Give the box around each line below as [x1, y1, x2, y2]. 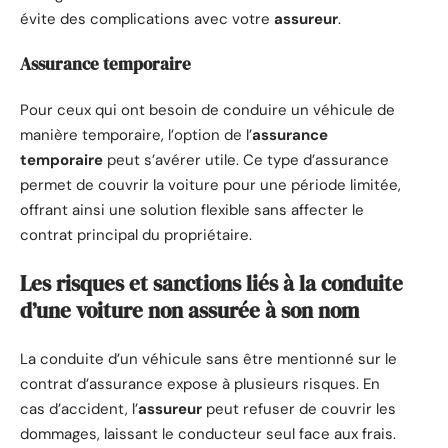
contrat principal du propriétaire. [20, 224, 252, 245]
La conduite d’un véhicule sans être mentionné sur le [20, 348, 397, 369]
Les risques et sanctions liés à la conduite [20, 269, 403, 299]
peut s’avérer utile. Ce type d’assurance [103, 149, 389, 170]
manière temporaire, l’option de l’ [20, 124, 252, 145]
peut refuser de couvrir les [202, 398, 396, 419]
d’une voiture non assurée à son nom [20, 296, 359, 326]
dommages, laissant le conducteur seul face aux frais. [20, 423, 396, 444]
